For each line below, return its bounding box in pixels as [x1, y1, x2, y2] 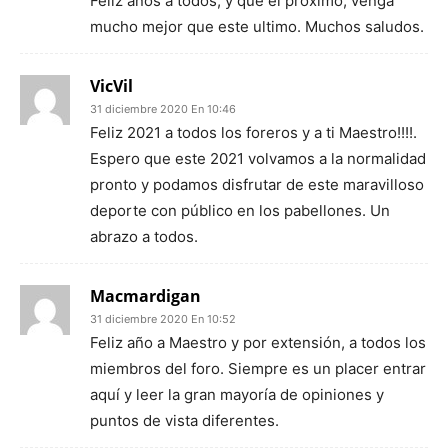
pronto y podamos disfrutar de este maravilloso [90, 175, 424, 194]
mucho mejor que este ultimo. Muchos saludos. [90, 17, 424, 36]
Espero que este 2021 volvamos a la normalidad [90, 149, 426, 168]
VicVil [90, 75, 133, 97]
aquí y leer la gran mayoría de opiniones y [90, 385, 384, 404]
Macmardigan [90, 285, 201, 307]
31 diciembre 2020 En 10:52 [90, 312, 236, 326]
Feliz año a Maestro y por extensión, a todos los [90, 333, 426, 352]
